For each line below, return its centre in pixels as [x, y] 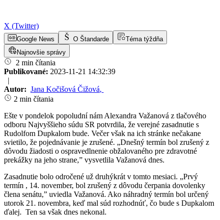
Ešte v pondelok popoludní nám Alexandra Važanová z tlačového [105, 116]
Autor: [16, 89]
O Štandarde [91, 39]
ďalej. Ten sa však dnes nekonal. [55, 212]
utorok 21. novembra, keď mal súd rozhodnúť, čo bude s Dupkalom [109, 203]
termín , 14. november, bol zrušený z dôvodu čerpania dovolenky [105, 186]
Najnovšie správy [41, 53]
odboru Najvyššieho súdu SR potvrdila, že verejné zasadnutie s [101, 125]
